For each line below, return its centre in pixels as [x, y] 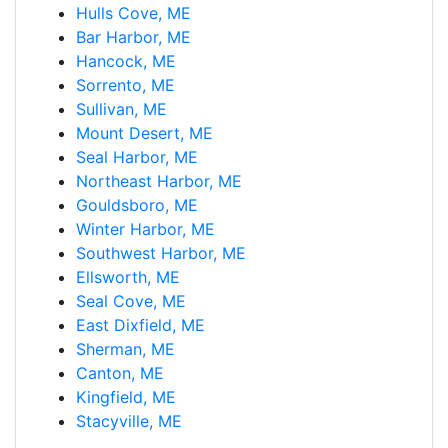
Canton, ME [120, 372]
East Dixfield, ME [140, 324]
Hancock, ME [126, 60]
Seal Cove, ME [131, 300]
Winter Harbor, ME [145, 228]
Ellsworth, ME [128, 276]
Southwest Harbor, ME [161, 252]
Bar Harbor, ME [133, 36]
